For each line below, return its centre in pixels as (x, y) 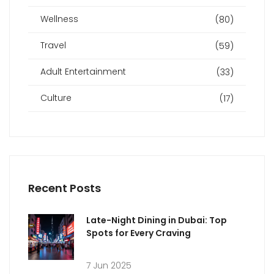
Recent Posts (65, 188)
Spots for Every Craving (139, 233)
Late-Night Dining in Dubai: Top (157, 220)
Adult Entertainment (83, 72)
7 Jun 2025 (109, 265)
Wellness (59, 19)
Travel (53, 46)
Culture (56, 98)
